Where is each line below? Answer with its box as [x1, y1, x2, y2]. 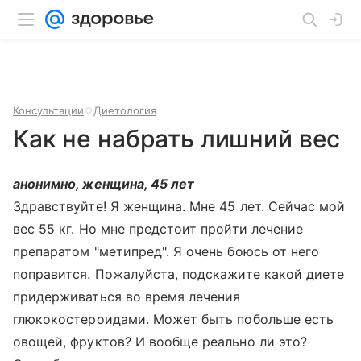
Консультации [13, 104, 84, 117]
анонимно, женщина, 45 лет [13, 176, 195, 192]
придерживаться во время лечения [13, 288, 241, 305]
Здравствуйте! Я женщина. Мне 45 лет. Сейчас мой [13, 198, 346, 214]
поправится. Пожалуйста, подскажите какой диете [13, 266, 345, 282]
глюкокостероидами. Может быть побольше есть [13, 311, 334, 327]
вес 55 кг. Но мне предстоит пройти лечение [13, 221, 304, 237]
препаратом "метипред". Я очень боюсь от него [13, 243, 320, 259]
